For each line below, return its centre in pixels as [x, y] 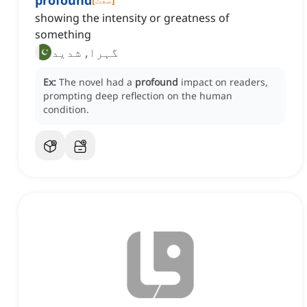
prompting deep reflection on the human [138, 96]
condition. [66, 110]
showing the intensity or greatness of [132, 18]
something [63, 35]
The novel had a [97, 82]
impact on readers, [224, 82]
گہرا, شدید [85, 52]
